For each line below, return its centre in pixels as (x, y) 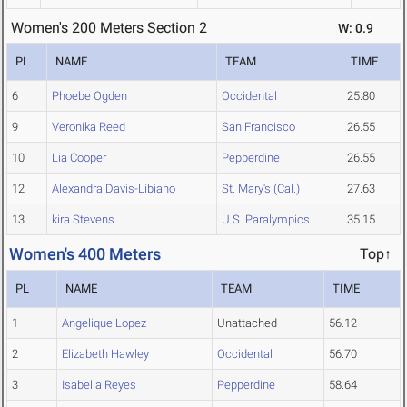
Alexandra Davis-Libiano (114, 189)
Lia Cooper (79, 158)
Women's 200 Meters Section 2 (109, 28)
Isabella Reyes (99, 385)
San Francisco (258, 127)
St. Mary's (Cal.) (261, 189)
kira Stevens (83, 220)
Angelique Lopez (104, 323)
